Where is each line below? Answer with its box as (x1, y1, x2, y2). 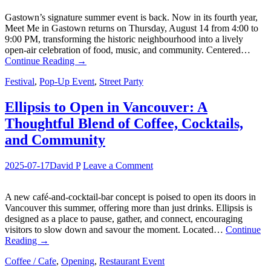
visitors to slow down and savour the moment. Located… (5, 224, 226, 235)
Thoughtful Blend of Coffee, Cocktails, (5, 116, 243, 132)
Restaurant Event (99, 255, 165, 266)
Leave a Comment (83, 160, 153, 171)
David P (50, 160, 80, 171)
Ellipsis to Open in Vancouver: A (5, 99, 207, 116)
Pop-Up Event (39, 76, 94, 87)
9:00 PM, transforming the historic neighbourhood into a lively (5, 34, 243, 45)
